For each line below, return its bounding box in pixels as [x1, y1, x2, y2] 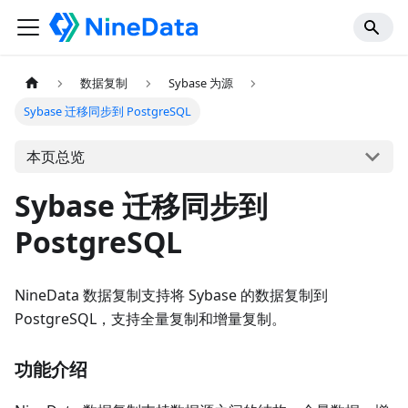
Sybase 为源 [168, 75, 233, 92]
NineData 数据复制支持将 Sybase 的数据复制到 [15, 285, 328, 306]
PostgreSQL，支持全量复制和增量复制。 [15, 309, 286, 330]
